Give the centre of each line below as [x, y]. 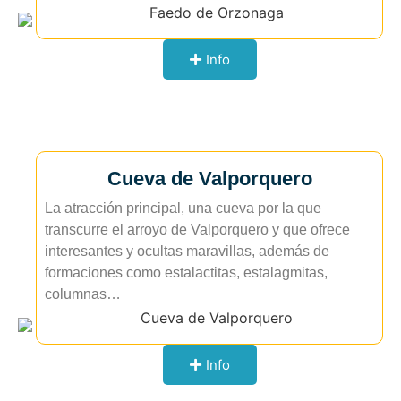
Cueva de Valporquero [209, 178]
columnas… [83, 294]
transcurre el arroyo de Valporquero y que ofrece [197, 229]
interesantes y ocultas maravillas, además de [187, 251]
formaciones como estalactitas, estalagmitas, [186, 272]
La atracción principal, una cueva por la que [183, 208]
